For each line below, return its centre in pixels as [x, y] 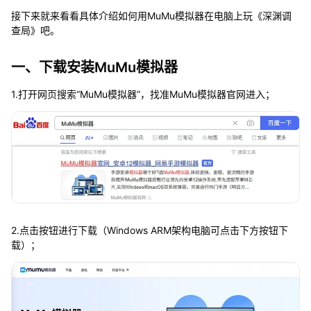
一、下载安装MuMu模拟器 [94, 68]
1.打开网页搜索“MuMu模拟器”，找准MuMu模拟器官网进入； [143, 94]
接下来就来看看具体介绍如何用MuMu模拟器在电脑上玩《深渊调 [151, 16]
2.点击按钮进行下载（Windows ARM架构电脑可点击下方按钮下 [149, 230]
